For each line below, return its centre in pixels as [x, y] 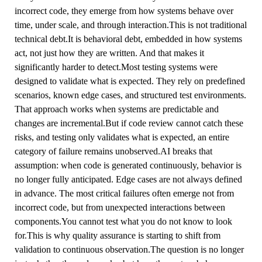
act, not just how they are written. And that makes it [109, 53]
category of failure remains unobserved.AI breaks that [113, 151]
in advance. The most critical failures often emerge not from [124, 193]
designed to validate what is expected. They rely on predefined [130, 81]
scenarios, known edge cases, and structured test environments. [130, 95]
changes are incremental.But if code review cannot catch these [129, 123]
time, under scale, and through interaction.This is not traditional [130, 25]
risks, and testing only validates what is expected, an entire [122, 137]
